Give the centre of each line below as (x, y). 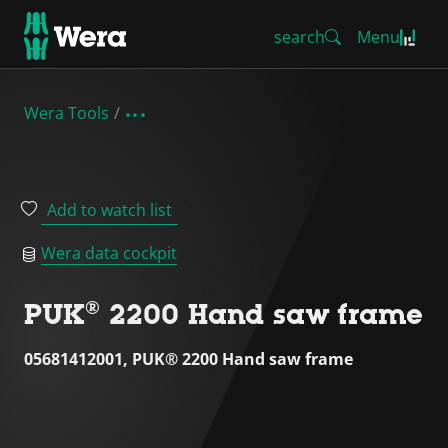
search (299, 37)
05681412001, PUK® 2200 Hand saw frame (188, 359)
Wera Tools (66, 113)
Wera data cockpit (109, 253)
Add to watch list (109, 210)
